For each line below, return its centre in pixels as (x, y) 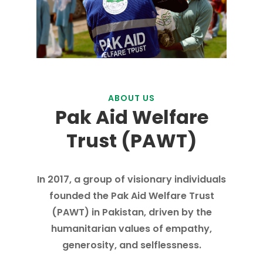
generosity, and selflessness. (131, 245)
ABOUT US (131, 98)
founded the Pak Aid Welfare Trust (131, 195)
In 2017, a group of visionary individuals (131, 179)
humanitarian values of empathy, (131, 228)
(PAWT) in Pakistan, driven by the (131, 212)
